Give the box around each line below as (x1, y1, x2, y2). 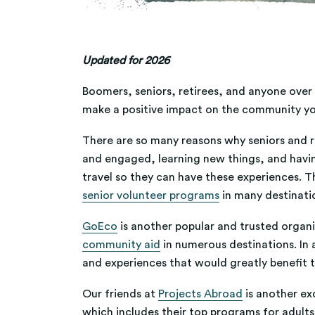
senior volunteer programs (82, 190, 219, 202)
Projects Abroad (158, 288, 243, 300)
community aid (82, 239, 160, 251)
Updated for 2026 (82, 55, 169, 67)
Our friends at (82, 288, 158, 300)
